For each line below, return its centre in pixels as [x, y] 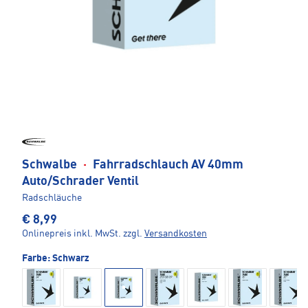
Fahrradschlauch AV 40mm [167, 165]
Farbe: [37, 259]
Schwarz [71, 259]
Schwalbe [51, 165]
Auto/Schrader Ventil [80, 182]
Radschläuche [52, 198]
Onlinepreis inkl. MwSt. [71, 234]
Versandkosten [176, 234]
